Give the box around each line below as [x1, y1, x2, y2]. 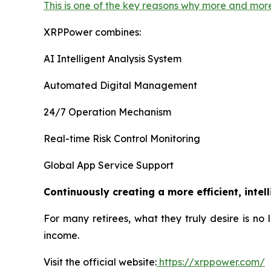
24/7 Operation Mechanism [44, 105, 171, 118]
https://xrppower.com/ [157, 255, 265, 268]
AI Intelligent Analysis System [44, 52, 181, 65]
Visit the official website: [44, 255, 157, 268]
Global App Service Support [44, 158, 174, 171]
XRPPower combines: [44, 25, 141, 38]
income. [44, 229, 79, 241]
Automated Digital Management [44, 79, 197, 91]
